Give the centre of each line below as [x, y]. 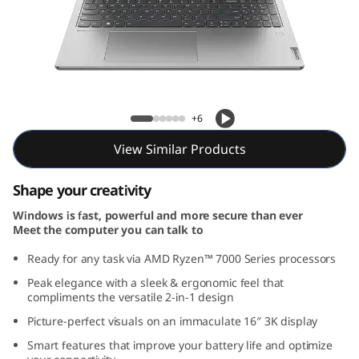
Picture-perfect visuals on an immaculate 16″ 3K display [173, 321]
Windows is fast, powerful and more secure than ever [158, 215]
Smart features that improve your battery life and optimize [180, 345]
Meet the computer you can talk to [108, 230]
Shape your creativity [82, 190]
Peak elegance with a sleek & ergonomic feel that [156, 282]
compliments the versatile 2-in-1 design [131, 297]
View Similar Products [179, 149]
